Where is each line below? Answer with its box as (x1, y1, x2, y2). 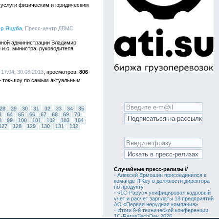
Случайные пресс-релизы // (114, 166, 188, 172)
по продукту (114, 184, 144, 190)
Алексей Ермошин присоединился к (117, 172, 206, 178)
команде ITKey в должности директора (114, 178, 210, 184)
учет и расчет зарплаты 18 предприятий (114, 196, 214, 201)
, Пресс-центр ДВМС (22, 25, 73, 31)
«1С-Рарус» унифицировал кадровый (117, 190, 211, 196)
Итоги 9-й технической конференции (117, 207, 208, 213)
